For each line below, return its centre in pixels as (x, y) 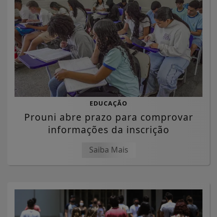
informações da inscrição (108, 129)
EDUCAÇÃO (108, 103)
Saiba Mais (108, 149)
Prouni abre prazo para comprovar (108, 117)
